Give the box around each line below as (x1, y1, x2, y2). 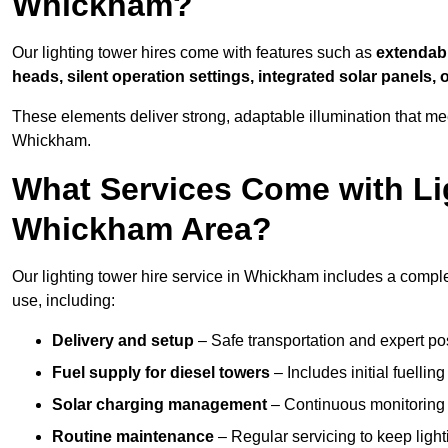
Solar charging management (52, 396, 267, 414)
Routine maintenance (52, 428, 214, 446)
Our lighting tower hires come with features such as (12, 44, 372, 62)
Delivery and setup (52, 332, 194, 350)
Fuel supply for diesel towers (52, 364, 270, 382)
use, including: (12, 292, 115, 310)
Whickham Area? (12, 211, 272, 248)
